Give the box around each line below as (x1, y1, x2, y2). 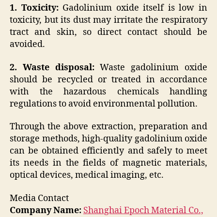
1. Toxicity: (10, 2, 59, 14)
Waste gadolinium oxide (94, 62, 208, 73)
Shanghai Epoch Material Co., (83, 204, 203, 216)
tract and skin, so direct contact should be (10, 27, 207, 38)
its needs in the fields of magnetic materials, (10, 157, 207, 169)
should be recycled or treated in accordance (10, 74, 207, 85)
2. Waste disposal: (10, 62, 94, 73)
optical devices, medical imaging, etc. (10, 170, 164, 181)
